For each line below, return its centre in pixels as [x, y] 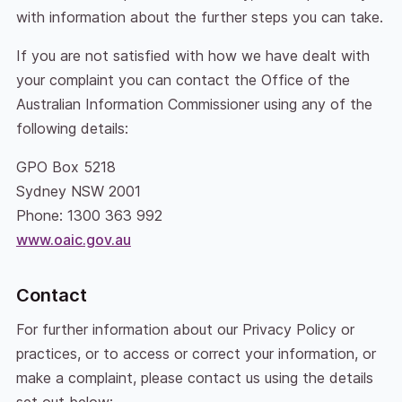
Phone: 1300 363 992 [89, 215]
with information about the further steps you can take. [199, 17]
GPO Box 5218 [66, 166]
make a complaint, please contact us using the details [194, 377]
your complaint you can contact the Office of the [183, 79]
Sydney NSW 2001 [78, 191]
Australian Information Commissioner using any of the [194, 104]
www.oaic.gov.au [73, 239]
